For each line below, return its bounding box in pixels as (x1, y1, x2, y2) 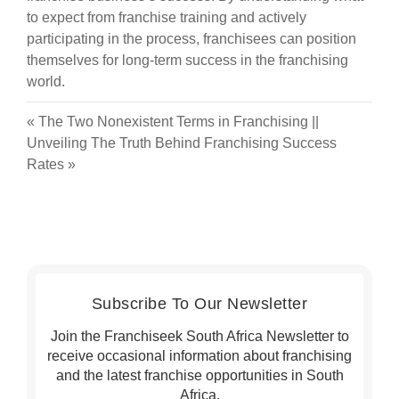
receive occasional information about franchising (47, 347, 352, 363)
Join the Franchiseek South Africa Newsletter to (50, 328, 349, 344)
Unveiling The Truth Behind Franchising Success (27, 134, 337, 151)
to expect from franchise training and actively (27, 9, 306, 25)
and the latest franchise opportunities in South (55, 367, 344, 383)
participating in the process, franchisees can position (27, 30, 356, 46)
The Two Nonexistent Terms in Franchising (38, 113, 308, 129)
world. (27, 73, 65, 89)
